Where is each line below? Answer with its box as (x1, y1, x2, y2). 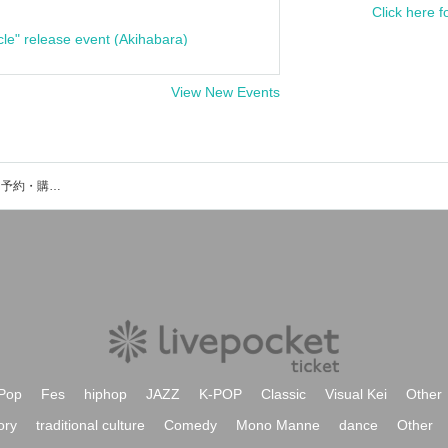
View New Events (171, 84, 280, 100)
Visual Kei (325, 386, 387, 402)
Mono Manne (236, 417, 320, 433)
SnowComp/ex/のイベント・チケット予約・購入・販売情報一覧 (49, 179, 61, 193)
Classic (261, 386, 306, 402)
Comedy (164, 417, 217, 433)
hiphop (84, 386, 127, 402)
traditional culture (36, 417, 145, 433)
